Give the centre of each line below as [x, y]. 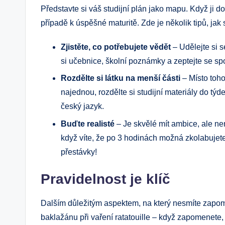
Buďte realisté [88, 124]
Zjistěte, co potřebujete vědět [116, 47]
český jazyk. [82, 106]
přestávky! [79, 152]
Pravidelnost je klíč [105, 179]
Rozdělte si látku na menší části [121, 78]
